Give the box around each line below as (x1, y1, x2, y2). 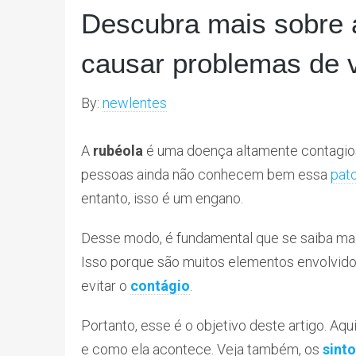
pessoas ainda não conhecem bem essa (81, 165, 331, 183)
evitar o (81, 277, 130, 294)
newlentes (103, 94, 167, 111)
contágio (130, 277, 190, 294)
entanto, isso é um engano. (81, 189, 243, 207)
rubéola (93, 141, 143, 159)
